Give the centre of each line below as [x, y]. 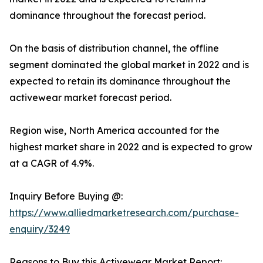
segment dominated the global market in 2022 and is [129, 65]
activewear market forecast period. [90, 98]
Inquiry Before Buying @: [66, 196]
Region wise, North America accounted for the [114, 131]
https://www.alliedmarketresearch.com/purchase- [124, 213]
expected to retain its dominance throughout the [120, 81]
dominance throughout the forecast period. [107, 16]
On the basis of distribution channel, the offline [114, 48]
